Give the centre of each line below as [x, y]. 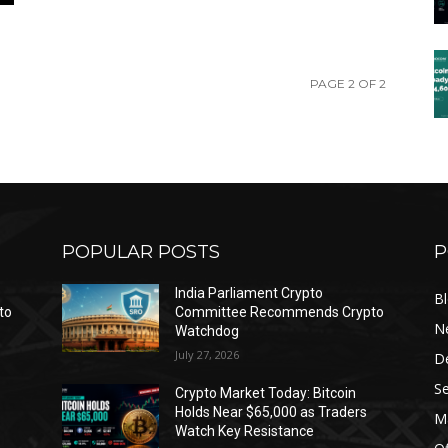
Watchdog [207, 331]
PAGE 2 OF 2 [348, 83]
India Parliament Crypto [249, 293]
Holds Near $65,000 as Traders [271, 412]
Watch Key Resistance [245, 431]
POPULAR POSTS [141, 252]
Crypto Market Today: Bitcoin [266, 393]
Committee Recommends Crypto [280, 312]
